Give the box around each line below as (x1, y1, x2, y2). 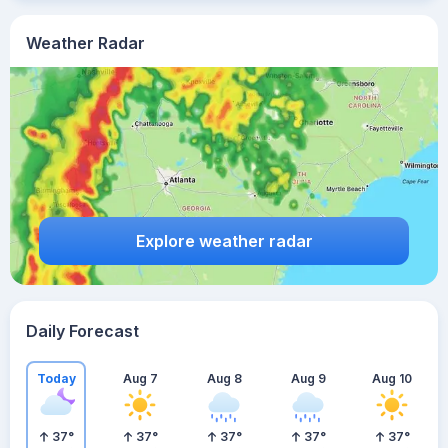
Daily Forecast (26, 321, 139, 341)
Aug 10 (372, 370, 412, 386)
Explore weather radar (135, 230, 313, 251)
